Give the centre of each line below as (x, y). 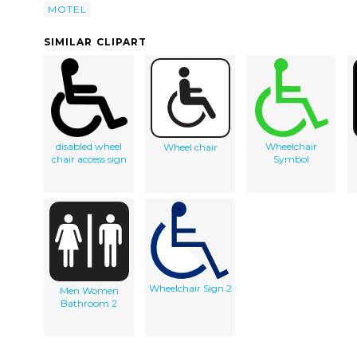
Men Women (89, 291)
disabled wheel (89, 147)
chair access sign (89, 159)
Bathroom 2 (89, 304)
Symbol (291, 159)
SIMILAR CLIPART (96, 42)
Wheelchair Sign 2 (190, 288)
